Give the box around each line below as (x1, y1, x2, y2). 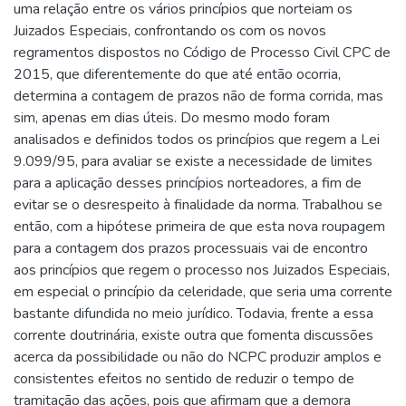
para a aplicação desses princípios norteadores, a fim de (14, 173, 362, 193)
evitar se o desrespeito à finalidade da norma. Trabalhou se (14, 195, 382, 215)
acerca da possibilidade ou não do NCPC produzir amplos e (14, 347, 382, 367)
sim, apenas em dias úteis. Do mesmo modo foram (14, 108, 330, 128)
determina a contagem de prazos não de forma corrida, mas (14, 86, 383, 106)
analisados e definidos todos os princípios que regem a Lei (14, 130, 380, 150)
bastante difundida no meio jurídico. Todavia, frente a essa (14, 304, 373, 324)
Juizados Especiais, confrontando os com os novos (14, 21, 326, 41)
